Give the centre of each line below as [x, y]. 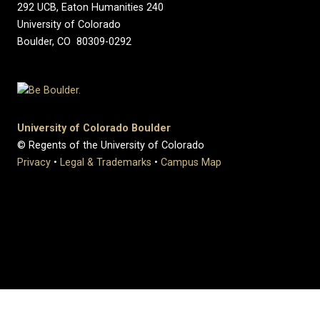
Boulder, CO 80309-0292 [74, 42]
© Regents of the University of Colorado [111, 146]
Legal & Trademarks [106, 163]
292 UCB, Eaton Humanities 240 [90, 8]
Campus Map [191, 163]
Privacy [34, 163]
